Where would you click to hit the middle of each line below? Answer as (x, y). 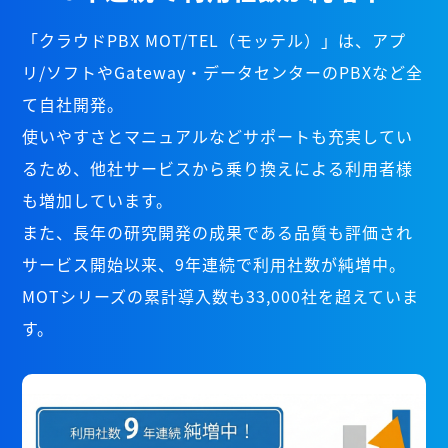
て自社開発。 (73, 104)
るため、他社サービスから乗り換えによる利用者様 (218, 168)
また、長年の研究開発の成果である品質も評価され (218, 232)
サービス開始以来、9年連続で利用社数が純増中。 (214, 264)
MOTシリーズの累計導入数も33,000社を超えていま (221, 296)
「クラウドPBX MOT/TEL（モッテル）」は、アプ (214, 40)
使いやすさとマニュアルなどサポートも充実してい (218, 136)
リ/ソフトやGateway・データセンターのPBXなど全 (223, 72)
